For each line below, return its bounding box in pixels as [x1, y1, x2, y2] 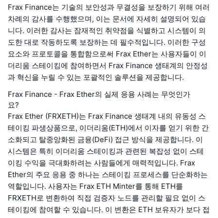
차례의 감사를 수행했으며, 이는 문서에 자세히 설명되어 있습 [8, 14, 206, 24]
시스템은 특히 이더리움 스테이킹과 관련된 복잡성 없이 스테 [8, 146, 204, 156]
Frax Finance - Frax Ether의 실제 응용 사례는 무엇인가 [8, 90, 190, 99]
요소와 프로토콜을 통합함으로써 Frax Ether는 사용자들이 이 [8, 49, 206, 59]
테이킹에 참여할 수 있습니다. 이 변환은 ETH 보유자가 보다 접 [8, 205, 210, 215]
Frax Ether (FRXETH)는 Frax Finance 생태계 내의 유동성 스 [8, 111, 206, 121]
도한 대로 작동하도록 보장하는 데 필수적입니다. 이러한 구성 [8, 37, 206, 47]
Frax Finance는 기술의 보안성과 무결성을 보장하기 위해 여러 [8, 2, 210, 12]
